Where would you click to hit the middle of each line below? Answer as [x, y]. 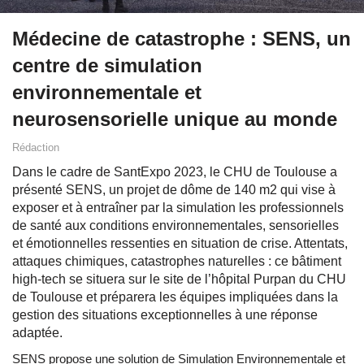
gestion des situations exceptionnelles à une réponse [165, 315]
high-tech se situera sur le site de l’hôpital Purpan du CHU [179, 279]
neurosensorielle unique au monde [175, 119]
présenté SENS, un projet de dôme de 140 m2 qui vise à [174, 190]
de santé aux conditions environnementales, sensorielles [175, 226]
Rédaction [36, 148]
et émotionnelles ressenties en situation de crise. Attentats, [180, 244]
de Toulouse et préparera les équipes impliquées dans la [175, 297]
